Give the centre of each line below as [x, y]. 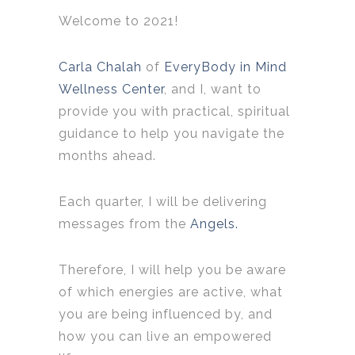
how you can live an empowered [165, 337]
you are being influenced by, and [166, 315]
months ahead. [107, 156]
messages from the [124, 224]
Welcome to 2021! [118, 21]
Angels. [214, 224]
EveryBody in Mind [225, 67]
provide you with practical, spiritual [174, 112]
